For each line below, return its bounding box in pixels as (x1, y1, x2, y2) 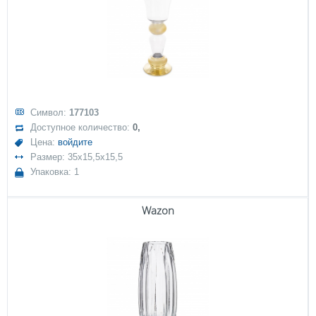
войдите (58, 137, 93, 148)
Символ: (30, 107, 70, 119)
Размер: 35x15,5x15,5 (30, 152, 123, 163)
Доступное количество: (30, 122, 133, 133)
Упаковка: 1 (30, 166, 80, 178)
